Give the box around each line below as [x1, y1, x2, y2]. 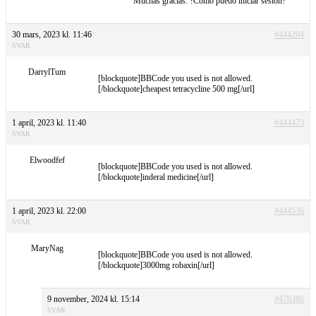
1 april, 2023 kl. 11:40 [12, 117, 86, 128]
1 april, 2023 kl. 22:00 [12, 205, 86, 216]
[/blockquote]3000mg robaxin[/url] [98, 260, 214, 270]
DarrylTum [28, 66, 66, 77]
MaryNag [30, 243, 63, 253]
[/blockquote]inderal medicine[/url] [98, 171, 214, 182]
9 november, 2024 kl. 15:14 [47, 293, 140, 304]
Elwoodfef [29, 154, 65, 165]
